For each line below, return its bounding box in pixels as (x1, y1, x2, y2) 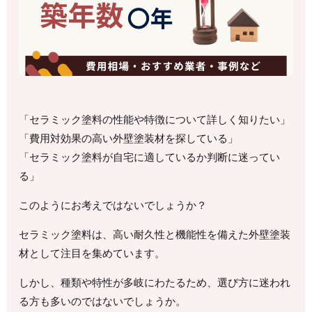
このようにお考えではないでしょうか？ (19, 198, 208, 212)
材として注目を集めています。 (19, 247, 166, 260)
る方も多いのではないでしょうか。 (19, 295, 187, 309)
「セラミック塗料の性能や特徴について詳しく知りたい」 (19, 113, 291, 127)
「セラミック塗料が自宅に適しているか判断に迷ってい (19, 150, 281, 164)
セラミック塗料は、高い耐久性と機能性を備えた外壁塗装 (19, 228, 291, 242)
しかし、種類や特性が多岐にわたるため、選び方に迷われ (19, 276, 291, 290)
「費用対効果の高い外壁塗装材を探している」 (19, 132, 239, 146)
